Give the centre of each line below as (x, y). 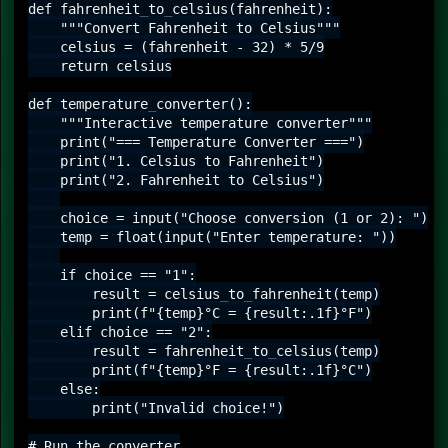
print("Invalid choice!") (156, 407)
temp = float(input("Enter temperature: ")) (212, 236)
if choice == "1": (112, 274)
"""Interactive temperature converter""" (200, 122)
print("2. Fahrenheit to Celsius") (176, 179)
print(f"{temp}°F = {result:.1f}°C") (200, 369)
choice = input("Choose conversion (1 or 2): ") (228, 217)
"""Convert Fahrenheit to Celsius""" (184, 27)
